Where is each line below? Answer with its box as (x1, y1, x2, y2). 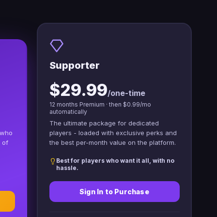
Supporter (49, 60, 100, 72)
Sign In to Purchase (79, 187, 149, 196)
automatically (49, 108, 87, 116)
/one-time (107, 88, 145, 98)
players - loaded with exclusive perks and (49, 129, 177, 137)
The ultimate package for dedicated (49, 119, 159, 127)
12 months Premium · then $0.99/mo (49, 101, 151, 108)
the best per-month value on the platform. (49, 139, 176, 147)
